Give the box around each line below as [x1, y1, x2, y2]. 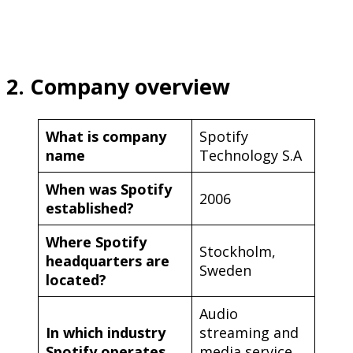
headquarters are [46, 251, 169, 270]
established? [46, 198, 134, 217]
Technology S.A [199, 145, 302, 165]
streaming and [199, 322, 299, 342]
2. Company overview [6, 72, 230, 102]
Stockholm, [199, 241, 276, 261]
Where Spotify [46, 232, 147, 251]
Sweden [199, 260, 251, 280]
